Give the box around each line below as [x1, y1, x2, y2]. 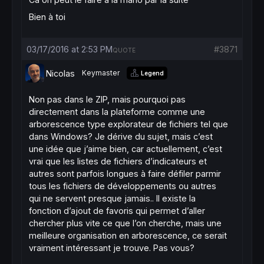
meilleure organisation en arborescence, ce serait [29, 230, 227, 240]
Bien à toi [29, 12, 65, 22]
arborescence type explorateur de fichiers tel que [29, 119, 228, 129]
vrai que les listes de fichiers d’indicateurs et [29, 156, 207, 166]
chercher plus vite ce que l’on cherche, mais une [29, 218, 222, 228]
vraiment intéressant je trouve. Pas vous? [29, 243, 194, 253]
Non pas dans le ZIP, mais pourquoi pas [29, 94, 186, 104]
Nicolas [46, 68, 75, 78]
